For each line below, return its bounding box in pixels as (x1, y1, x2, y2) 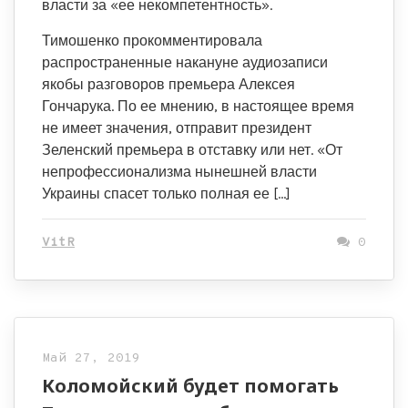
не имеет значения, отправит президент (42, 119, 311, 137)
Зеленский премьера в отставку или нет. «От (42, 141, 342, 158)
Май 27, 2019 (42, 351, 140, 366)
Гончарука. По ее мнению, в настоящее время (42, 97, 354, 115)
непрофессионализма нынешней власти (42, 163, 317, 180)
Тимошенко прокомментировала (42, 32, 262, 49)
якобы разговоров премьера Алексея (42, 76, 295, 93)
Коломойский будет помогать (42, 373, 339, 398)
